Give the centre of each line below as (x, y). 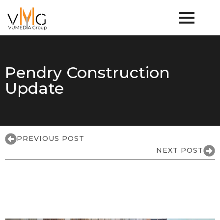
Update (34, 88)
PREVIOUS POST (51, 138)
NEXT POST (180, 150)
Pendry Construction (87, 72)
